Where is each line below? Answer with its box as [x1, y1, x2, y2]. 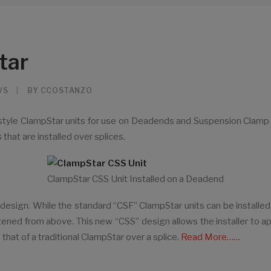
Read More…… [181, 232, 240, 243]
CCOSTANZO [40, 86, 93, 95]
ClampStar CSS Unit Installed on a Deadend [47, 174, 224, 184]
